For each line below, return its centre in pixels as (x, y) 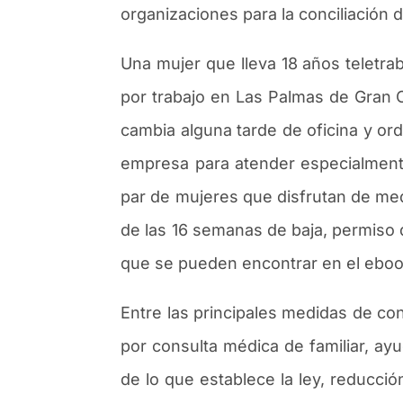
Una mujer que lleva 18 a (216, 63)
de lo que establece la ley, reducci (254, 379)
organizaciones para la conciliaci (245, 13)
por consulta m (179, 345)
